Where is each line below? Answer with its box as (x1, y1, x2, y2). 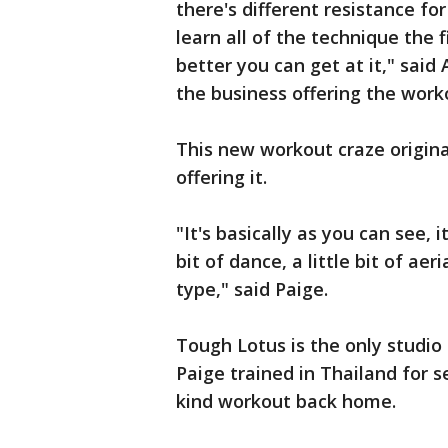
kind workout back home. (176, 389, 396, 413)
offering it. (176, 165, 267, 189)
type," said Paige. (176, 277, 328, 301)
